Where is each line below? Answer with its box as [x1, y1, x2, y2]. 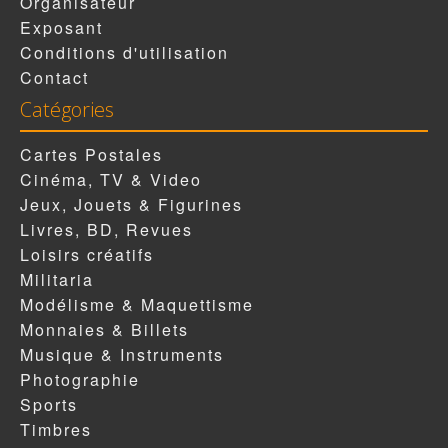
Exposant [20, 16, 103, 40]
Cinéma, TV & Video [20, 168, 202, 192]
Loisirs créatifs [20, 243, 154, 267]
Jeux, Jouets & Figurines [20, 193, 243, 217]
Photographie [20, 368, 140, 392]
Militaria [20, 268, 94, 292]
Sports [20, 393, 78, 417]
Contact [20, 66, 89, 90]
